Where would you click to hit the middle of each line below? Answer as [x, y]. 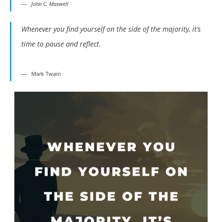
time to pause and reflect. [61, 44]
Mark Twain [46, 74]
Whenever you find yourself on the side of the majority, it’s [111, 29]
